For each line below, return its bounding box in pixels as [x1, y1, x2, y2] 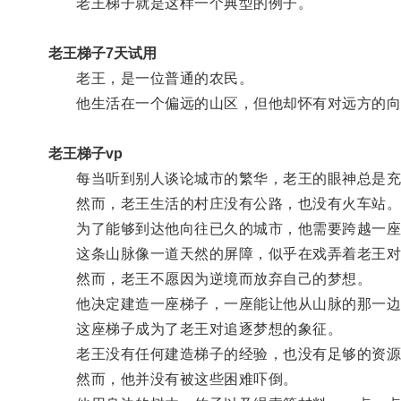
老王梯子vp [47, 145, 123, 161]
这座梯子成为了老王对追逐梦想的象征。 [47, 320, 343, 337]
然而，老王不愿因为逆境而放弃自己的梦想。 [47, 270, 372, 286]
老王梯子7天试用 [47, 45, 157, 61]
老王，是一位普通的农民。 [47, 70, 254, 86]
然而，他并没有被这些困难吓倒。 [47, 371, 298, 387]
